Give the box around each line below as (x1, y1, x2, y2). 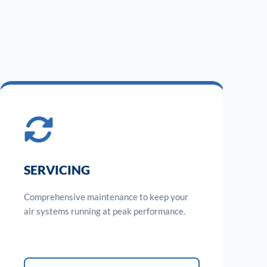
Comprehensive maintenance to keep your (24, 191, 189, 202)
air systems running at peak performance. (24, 205, 186, 216)
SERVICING (24, 162, 91, 177)
